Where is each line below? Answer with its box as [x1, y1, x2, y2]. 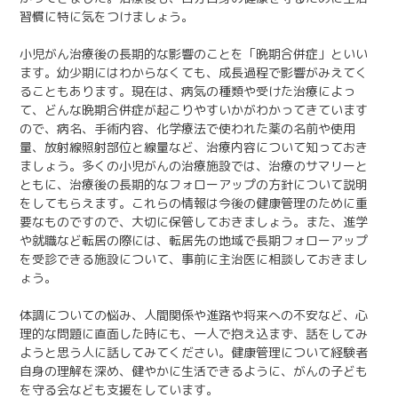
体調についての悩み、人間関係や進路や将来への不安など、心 [20, 306, 368, 323]
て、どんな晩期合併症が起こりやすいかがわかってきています [20, 100, 368, 118]
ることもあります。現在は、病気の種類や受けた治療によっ [20, 82, 355, 99]
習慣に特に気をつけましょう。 [20, 7, 194, 25]
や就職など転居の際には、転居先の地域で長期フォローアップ [20, 231, 368, 249]
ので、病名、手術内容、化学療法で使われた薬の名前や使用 [20, 119, 355, 137]
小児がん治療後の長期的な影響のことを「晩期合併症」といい [20, 44, 368, 62]
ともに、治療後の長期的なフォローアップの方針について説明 [20, 175, 368, 193]
